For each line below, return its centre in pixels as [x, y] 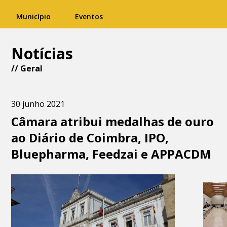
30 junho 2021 [38, 104]
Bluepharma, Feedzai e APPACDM [111, 154]
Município [33, 16]
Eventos [89, 16]
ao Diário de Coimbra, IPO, [90, 138]
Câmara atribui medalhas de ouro [113, 121]
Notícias [42, 53]
